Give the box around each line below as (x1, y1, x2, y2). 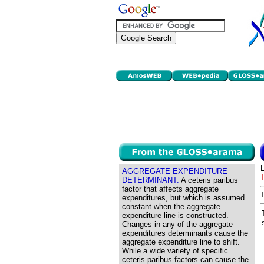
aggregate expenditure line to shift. (122, 237, 240, 246)
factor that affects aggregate (122, 184, 219, 193)
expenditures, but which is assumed (122, 193, 245, 202)
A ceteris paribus (179, 176, 238, 184)
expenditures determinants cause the (122, 229, 248, 237)
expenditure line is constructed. (122, 211, 229, 220)
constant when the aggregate (122, 202, 220, 211)
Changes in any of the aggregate (122, 220, 233, 229)
